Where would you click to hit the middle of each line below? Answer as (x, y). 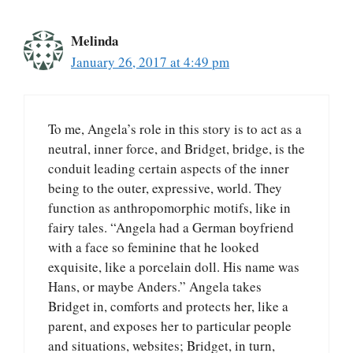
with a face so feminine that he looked (154, 247)
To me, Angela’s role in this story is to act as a (175, 128)
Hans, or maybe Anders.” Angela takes (155, 286)
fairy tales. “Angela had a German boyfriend (171, 227)
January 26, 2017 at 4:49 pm (150, 62)
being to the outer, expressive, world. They (165, 188)
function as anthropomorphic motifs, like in (169, 207)
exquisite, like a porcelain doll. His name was (174, 266)
